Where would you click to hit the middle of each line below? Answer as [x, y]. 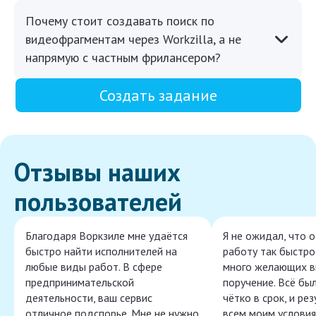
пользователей [98, 202]
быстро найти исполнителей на [101, 251]
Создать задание [158, 96]
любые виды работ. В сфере [94, 267]
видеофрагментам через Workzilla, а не [133, 39]
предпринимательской [80, 282]
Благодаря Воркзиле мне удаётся [107, 236]
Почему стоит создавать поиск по [120, 21]
